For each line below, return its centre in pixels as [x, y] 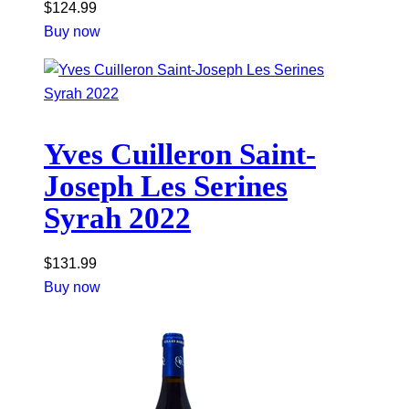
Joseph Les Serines [166, 187]
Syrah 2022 [117, 219]
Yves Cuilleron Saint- [180, 155]
